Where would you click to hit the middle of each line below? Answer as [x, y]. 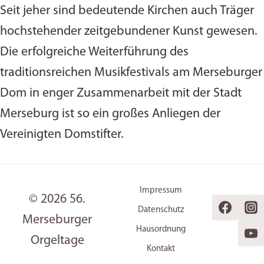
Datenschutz [161, 210]
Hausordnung [161, 230]
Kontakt [161, 249]
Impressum [161, 191]
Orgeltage [57, 241]
